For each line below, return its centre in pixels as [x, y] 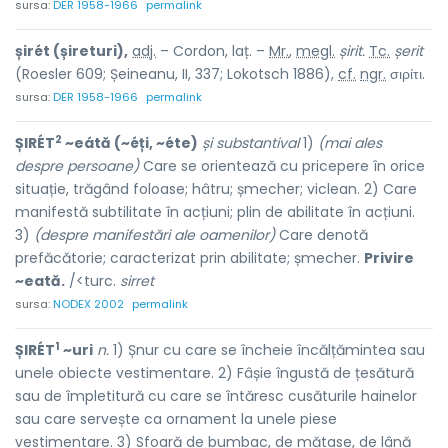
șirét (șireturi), [71, 51]
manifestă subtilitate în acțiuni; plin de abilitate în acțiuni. [215, 212]
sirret [137, 281]
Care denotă [321, 235]
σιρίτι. [405, 74]
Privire [389, 258]
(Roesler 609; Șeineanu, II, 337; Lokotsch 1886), [176, 74]
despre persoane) [77, 166]
